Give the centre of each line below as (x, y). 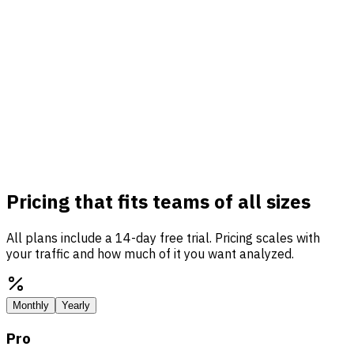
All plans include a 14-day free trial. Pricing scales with (163, 238)
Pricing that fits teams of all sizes (158, 202)
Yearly (76, 306)
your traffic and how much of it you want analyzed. (150, 254)
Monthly (31, 306)
